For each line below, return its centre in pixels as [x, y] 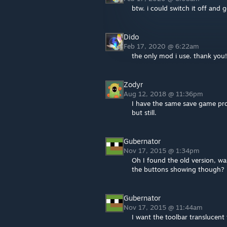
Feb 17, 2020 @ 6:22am [162, 46]
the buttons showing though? [178, 169]
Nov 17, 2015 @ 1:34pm [163, 150]
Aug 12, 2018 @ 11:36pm [164, 94]
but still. [144, 112]
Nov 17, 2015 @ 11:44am [164, 207]
